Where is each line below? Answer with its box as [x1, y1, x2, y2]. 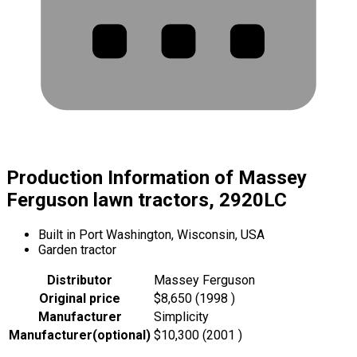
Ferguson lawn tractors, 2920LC [6, 188, 287, 211]
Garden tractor [38, 241, 116, 257]
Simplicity [154, 308, 209, 324]
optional [97, 327, 146, 343]
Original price [39, 290, 120, 306]
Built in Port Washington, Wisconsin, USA [38, 226, 265, 242]
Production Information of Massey [6, 166, 307, 189]
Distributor [47, 272, 112, 288]
